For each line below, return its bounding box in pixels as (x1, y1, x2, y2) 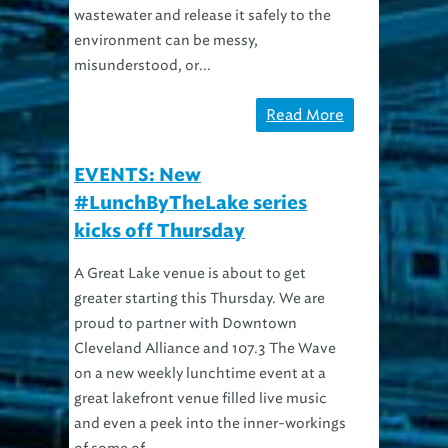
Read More (266, 81, 344, 100)
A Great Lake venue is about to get (74, 240, 306, 258)
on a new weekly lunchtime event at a (74, 340, 326, 358)
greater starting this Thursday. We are (74, 265, 325, 283)
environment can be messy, (74, 7, 258, 25)
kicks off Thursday (74, 198, 245, 217)
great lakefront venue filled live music (74, 365, 327, 383)
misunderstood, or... (74, 32, 211, 50)
